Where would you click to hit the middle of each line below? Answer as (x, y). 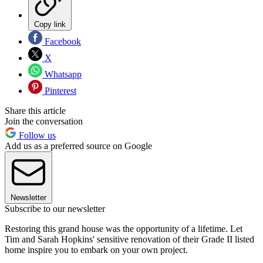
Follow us (36, 136)
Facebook (62, 42)
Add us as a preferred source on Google (78, 146)
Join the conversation (44, 122)
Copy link (50, 25)
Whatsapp (62, 75)
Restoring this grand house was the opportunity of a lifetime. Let (124, 229)
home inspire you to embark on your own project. (97, 250)
